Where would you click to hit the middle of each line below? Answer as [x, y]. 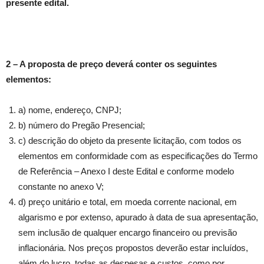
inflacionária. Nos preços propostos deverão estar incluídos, [133, 248]
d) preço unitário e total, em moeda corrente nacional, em [128, 202]
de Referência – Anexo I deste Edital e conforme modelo [126, 171]
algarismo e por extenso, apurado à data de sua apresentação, [138, 217]
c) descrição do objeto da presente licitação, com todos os [130, 141]
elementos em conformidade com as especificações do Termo [138, 156]
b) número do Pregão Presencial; [82, 126]
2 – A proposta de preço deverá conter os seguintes [111, 64]
